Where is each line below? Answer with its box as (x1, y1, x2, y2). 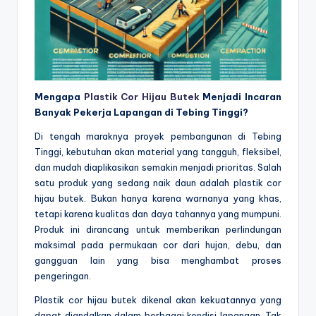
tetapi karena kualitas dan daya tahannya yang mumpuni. (35, 208, 281, 220)
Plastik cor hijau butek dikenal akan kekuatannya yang (35, 294, 281, 306)
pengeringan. (35, 270, 91, 282)
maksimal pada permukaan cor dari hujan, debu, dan (35, 239, 281, 251)
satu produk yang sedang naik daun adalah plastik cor (35, 177, 281, 189)
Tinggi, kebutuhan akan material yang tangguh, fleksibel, (35, 146, 281, 158)
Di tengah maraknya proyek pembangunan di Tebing (35, 130, 281, 142)
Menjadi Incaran (199, 91, 282, 103)
